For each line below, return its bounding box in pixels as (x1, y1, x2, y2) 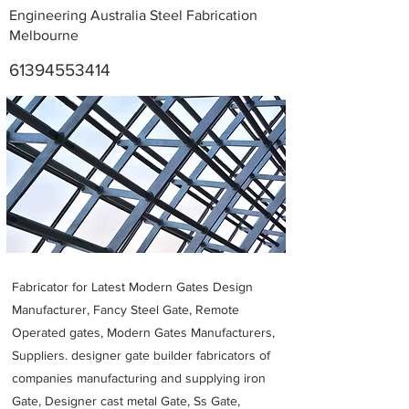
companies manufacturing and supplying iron (12, 371, 266, 385)
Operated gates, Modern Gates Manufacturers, (12, 325, 275, 340)
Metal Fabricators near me (42, 115, 248, 136)
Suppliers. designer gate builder (12, 348, 193, 362)
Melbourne (9, 27, 79, 43)
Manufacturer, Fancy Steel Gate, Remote (12, 302, 239, 317)
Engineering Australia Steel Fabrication (9, 7, 257, 23)
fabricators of (193, 348, 270, 362)
